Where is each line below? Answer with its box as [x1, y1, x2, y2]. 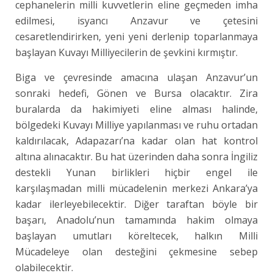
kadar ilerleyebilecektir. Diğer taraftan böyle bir [15, 197, 258, 211]
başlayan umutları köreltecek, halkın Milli [15, 229, 258, 243]
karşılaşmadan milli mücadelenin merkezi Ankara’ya [15, 182, 258, 195]
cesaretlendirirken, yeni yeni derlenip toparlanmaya [15, 30, 258, 43]
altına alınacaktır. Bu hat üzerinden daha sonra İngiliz [15, 150, 258, 163]
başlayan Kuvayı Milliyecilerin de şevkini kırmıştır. [15, 46, 238, 59]
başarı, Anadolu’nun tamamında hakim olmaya [15, 213, 258, 227]
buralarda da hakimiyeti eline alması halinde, [15, 102, 258, 116]
